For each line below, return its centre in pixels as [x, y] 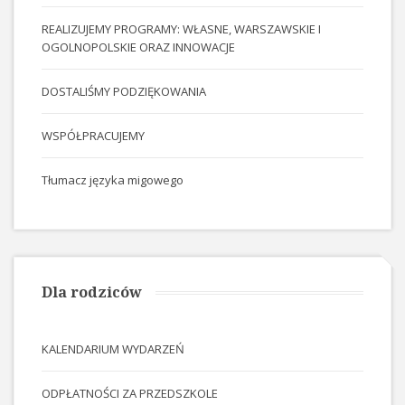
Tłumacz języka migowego [113, 180]
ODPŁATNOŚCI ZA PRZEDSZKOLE [130, 394]
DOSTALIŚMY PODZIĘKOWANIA [124, 92]
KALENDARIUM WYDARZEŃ [113, 349]
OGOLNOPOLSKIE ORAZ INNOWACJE [138, 47]
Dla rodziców [92, 292]
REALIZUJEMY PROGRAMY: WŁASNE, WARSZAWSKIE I [181, 29]
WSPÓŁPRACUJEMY [93, 136]
